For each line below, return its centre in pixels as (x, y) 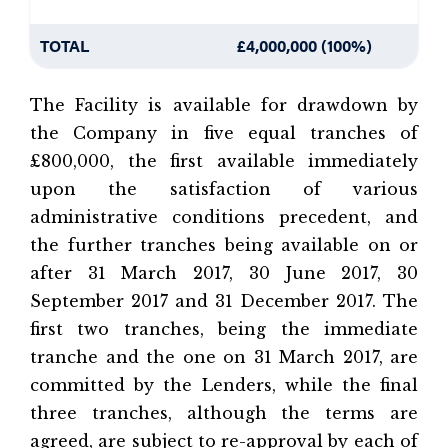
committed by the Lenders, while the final (224, 385)
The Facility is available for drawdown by (224, 105)
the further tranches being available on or (224, 245)
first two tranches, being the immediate (224, 329)
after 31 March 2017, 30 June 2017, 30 (224, 273)
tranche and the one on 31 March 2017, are (224, 357)
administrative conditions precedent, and (224, 217)
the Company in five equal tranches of (224, 133)
